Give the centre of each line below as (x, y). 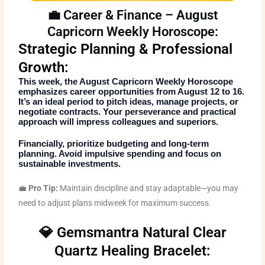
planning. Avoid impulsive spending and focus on (120, 154)
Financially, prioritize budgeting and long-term (114, 144)
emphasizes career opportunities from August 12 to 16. (132, 92)
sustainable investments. (70, 164)
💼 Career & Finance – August (132, 15)
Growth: (44, 68)
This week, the (49, 82)
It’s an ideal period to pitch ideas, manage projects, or (129, 102)
